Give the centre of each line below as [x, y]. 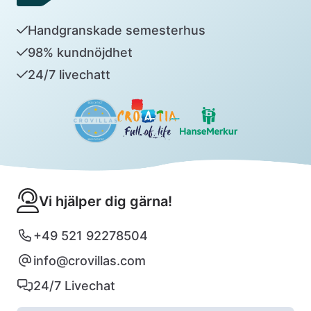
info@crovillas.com [90, 260]
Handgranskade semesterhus [116, 30]
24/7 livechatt [69, 74]
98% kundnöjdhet [80, 52]
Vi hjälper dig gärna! [105, 201]
